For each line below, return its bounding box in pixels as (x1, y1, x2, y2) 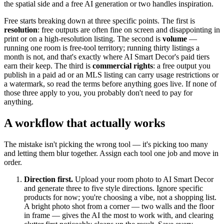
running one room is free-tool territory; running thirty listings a (4, 43, 199, 52)
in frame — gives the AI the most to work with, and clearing (24, 210, 213, 219)
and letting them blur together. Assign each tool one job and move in (4, 148, 218, 157)
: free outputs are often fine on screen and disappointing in (37, 25, 220, 34)
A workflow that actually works (4, 116, 165, 129)
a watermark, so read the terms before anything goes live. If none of (4, 79, 216, 88)
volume (162, 34, 187, 43)
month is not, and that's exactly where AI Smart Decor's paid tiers (4, 52, 209, 61)
